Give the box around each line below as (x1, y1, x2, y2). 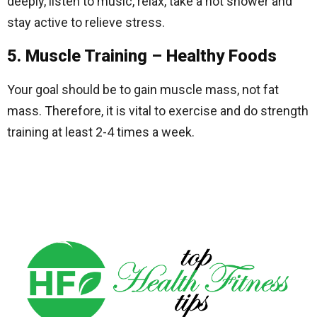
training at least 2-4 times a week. (7, 125, 195, 139)
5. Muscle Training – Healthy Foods (7, 46, 277, 66)
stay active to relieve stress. (7, 15, 165, 30)
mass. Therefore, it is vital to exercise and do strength (7, 103, 309, 118)
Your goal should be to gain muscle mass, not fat (7, 82, 279, 97)
